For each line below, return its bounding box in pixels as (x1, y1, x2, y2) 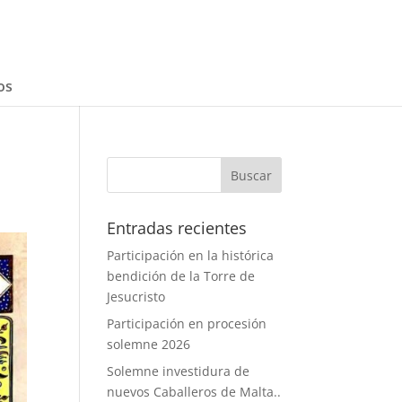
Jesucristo (107, 288, 166, 305)
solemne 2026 (107, 336, 191, 353)
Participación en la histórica (107, 247, 275, 264)
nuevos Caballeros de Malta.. (107, 383, 282, 400)
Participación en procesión (107, 315, 267, 332)
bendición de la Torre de (107, 267, 256, 284)
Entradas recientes (107, 217, 248, 239)
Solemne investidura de (107, 363, 250, 380)
